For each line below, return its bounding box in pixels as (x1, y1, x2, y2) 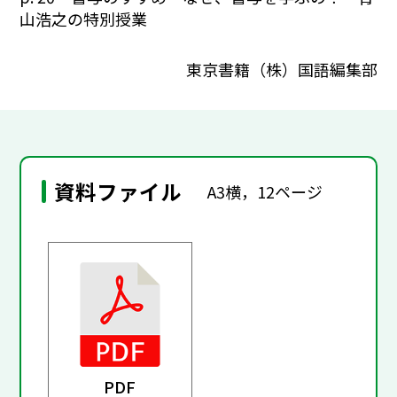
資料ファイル (54, 176, 183, 207)
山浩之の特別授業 (19, 7, 148, 31)
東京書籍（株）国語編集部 (185, 57, 378, 81)
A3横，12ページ (207, 179, 323, 203)
